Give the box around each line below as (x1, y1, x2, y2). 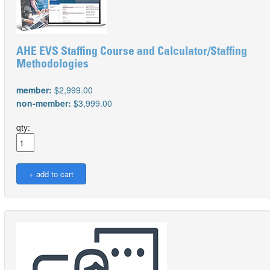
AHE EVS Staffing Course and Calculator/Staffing (16, 46, 247, 58)
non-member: (16, 97, 74, 109)
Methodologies (16, 59, 89, 71)
